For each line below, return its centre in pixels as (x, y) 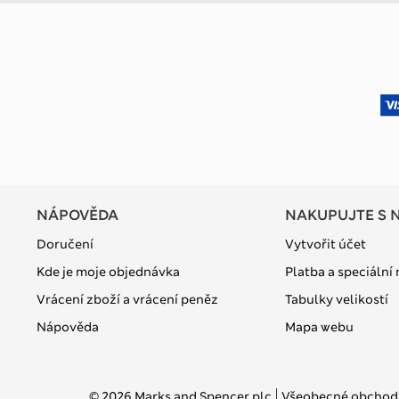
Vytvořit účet (325, 244)
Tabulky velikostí (336, 299)
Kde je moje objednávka (108, 271)
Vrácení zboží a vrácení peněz (127, 299)
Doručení (65, 244)
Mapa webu (319, 326)
